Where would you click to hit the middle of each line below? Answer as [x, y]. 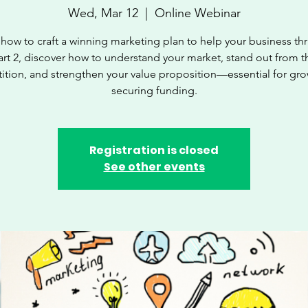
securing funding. [154, 90]
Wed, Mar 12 [103, 13]
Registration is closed [154, 150]
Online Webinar [197, 13]
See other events [154, 167]
